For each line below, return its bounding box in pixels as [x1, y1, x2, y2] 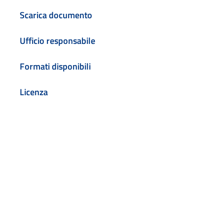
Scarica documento [20, 8, 92, 22]
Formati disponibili [20, 60, 91, 74]
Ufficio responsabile [20, 34, 95, 48]
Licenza [20, 85, 48, 99]
